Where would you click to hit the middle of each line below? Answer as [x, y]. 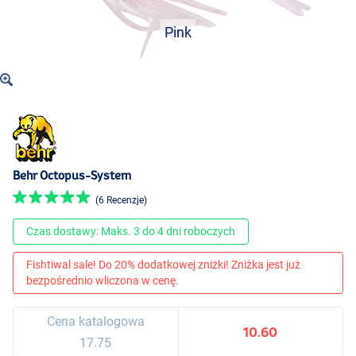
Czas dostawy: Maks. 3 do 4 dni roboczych [131, 232]
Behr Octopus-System [72, 176]
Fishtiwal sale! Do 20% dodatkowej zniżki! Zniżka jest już [163, 265]
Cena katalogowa [95, 321]
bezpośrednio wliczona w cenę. [103, 281]
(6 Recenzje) [121, 200]
